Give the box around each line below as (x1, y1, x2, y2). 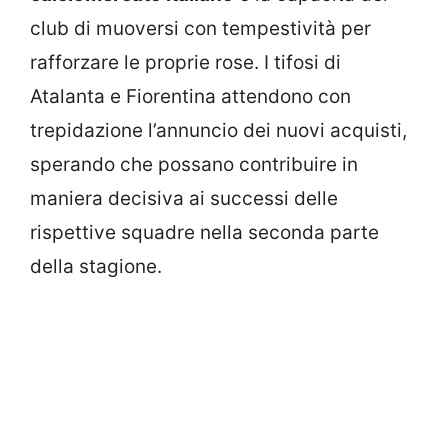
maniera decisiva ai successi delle (30, 186, 338, 210)
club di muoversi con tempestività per (30, 16, 371, 40)
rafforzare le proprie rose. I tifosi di (30, 50, 341, 74)
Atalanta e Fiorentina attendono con (30, 84, 351, 108)
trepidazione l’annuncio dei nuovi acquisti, (30, 118, 407, 142)
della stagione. (30, 254, 162, 278)
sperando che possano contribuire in (30, 152, 358, 176)
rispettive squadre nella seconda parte (30, 220, 379, 244)
